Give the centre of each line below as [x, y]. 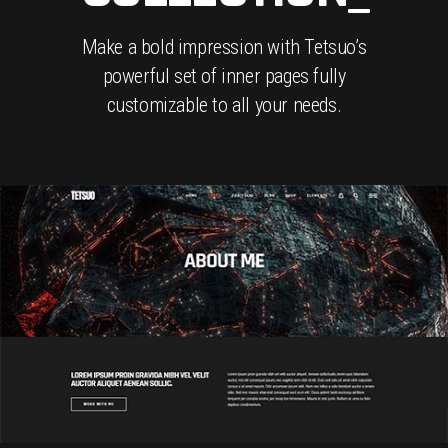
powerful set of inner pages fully [224, 75]
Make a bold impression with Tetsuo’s [224, 46]
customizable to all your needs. [224, 104]
